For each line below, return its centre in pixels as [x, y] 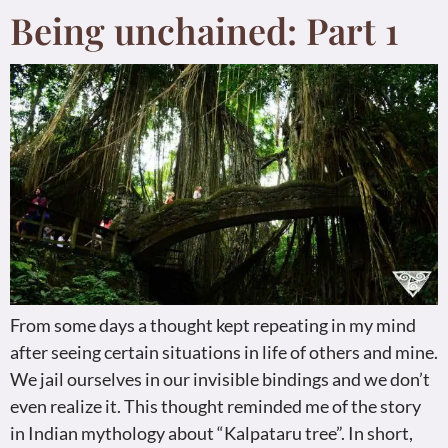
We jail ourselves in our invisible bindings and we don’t [220, 379]
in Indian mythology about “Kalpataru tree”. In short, [211, 433]
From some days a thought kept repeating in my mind [213, 325]
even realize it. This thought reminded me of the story [215, 406]
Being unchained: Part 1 [204, 30]
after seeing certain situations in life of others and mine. [224, 352]
